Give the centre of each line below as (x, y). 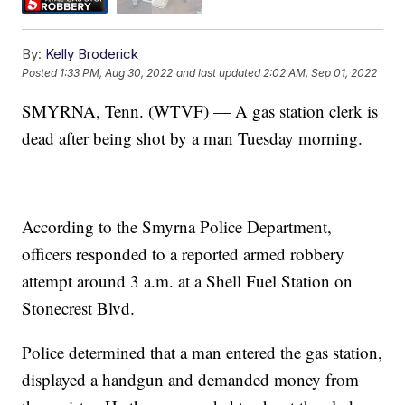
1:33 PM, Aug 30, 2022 (117, 73)
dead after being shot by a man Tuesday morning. (193, 137)
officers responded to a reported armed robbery (184, 253)
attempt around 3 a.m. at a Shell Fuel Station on (188, 280)
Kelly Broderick (92, 53)
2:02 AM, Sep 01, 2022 (320, 73)
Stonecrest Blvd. (79, 307)
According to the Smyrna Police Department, (177, 226)
